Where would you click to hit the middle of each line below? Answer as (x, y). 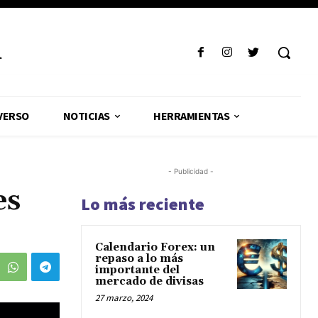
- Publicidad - (191, 171)
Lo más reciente (143, 204)
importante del (137, 270)
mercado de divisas (149, 281)
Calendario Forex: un (155, 247)
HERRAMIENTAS (192, 116)
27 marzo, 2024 (124, 298)
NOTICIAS (86, 116)
